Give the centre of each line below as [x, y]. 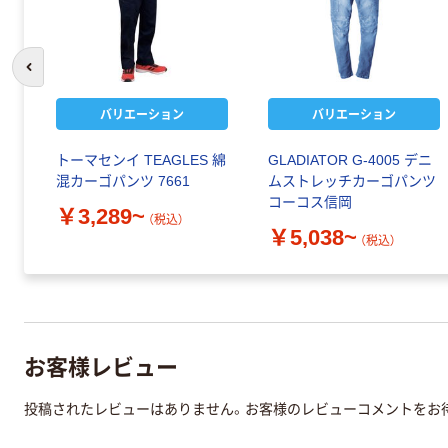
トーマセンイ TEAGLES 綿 [141, 160]
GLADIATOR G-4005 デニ [350, 160]
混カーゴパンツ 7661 [123, 181]
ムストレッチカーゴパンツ [352, 181]
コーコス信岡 [310, 202]
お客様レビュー [101, 365]
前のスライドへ [72, 76]
